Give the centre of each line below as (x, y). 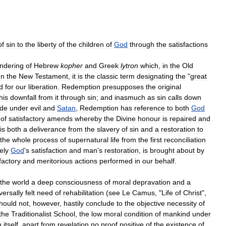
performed (116, 161)
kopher (72, 65)
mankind (177, 214)
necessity (182, 203)
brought (162, 150)
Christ (192, 192)
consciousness (79, 182)
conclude (100, 203)
